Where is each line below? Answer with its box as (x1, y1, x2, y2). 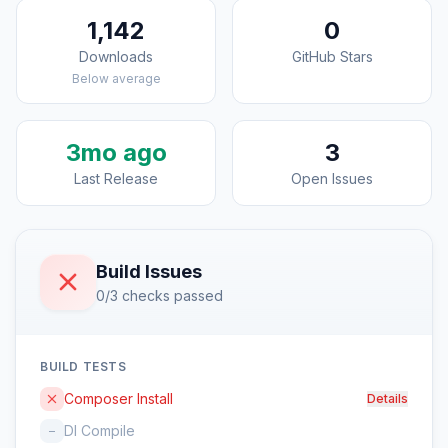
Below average (71, 71, 161, 86)
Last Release (74, 170, 158, 187)
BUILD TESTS (40, 359, 127, 374)
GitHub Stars (291, 48, 373, 65)
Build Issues (96, 261, 202, 282)
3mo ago (65, 138, 167, 167)
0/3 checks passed (96, 287, 223, 304)
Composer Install (64, 390, 173, 407)
